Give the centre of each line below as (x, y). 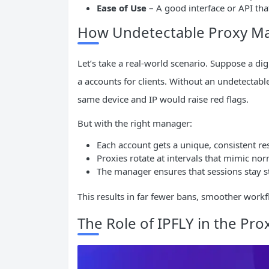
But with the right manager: (135, 123)
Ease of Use (122, 8)
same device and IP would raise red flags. (163, 99)
